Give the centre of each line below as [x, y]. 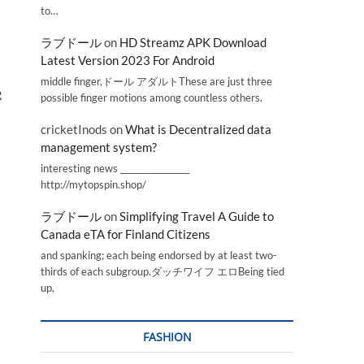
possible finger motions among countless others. [152, 97]
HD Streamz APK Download [193, 43]
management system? [99, 147]
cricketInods [74, 130]
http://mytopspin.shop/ [93, 184]
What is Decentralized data [198, 130]
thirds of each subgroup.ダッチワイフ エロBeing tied [162, 271]
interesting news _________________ [115, 168]
